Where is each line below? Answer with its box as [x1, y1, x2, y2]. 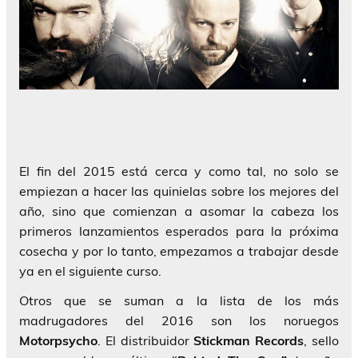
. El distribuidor [97, 332, 194, 349]
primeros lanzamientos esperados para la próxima [19, 223, 339, 240]
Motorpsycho [19, 332, 97, 349]
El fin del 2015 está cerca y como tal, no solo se [19, 163, 339, 180]
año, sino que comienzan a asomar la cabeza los [19, 203, 339, 220]
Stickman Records [193, 332, 304, 349]
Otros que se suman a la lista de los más [19, 292, 339, 309]
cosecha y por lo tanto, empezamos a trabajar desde [19, 243, 339, 260]
